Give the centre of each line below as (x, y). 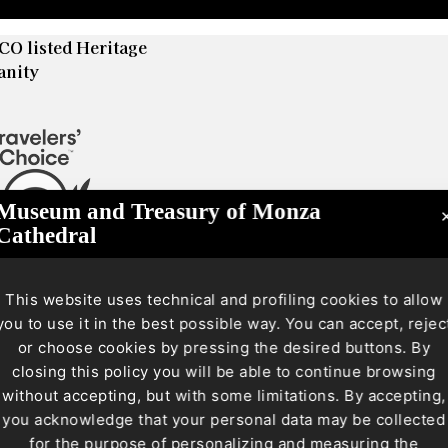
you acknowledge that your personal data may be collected (224, 419)
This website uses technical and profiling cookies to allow (224, 299)
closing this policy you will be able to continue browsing (224, 371)
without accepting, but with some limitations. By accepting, (224, 395)
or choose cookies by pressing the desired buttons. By (224, 347)
